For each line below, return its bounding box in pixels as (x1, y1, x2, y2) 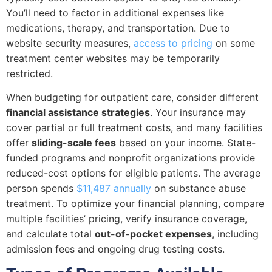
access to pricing (134, 36, 212, 49)
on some (212, 36, 255, 49)
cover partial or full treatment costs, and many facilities (6, 121, 262, 134)
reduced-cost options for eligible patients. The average (6, 166, 260, 179)
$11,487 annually (76, 182, 151, 194)
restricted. (6, 67, 53, 80)
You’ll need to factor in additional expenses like (6, 6, 224, 19)
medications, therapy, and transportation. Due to (6, 21, 230, 34)
